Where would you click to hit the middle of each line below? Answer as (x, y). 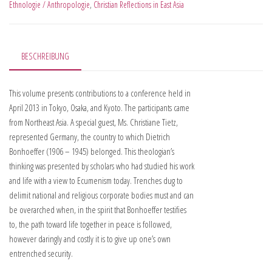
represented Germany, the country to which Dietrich (90, 137)
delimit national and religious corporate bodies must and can (101, 195)
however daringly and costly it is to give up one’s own (90, 239)
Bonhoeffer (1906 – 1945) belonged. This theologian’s (92, 151)
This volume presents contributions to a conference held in (100, 93)
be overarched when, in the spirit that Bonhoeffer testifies (98, 210)
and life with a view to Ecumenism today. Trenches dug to (96, 181)
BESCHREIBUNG (45, 56)
